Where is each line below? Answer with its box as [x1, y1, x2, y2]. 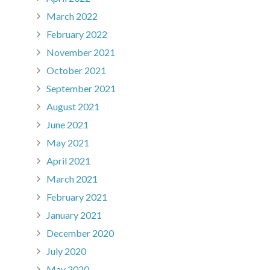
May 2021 [46, 137, 89, 149]
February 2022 [46, 28, 107, 40]
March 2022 [46, 10, 98, 22]
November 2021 [46, 46, 115, 58]
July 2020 [46, 245, 86, 257]
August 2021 [46, 101, 99, 113]
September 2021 [46, 83, 116, 95]
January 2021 [46, 209, 102, 221]
